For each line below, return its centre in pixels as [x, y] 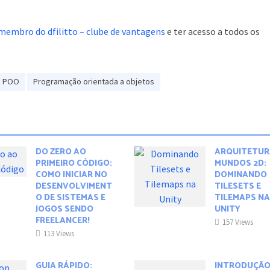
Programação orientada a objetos [94, 82]
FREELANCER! [62, 221]
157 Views [238, 222]
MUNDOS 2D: [241, 164]
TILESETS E [238, 187]
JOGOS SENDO [64, 210]
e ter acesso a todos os [213, 32]
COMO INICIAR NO [71, 175]
